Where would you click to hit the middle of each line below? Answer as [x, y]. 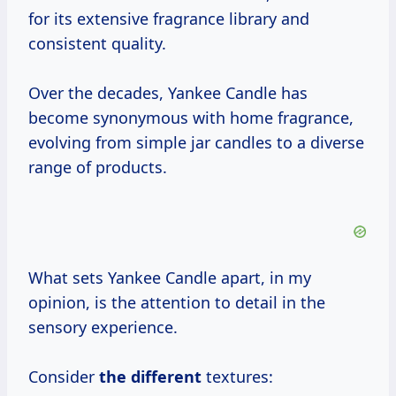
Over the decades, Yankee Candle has [168, 93]
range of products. [98, 168]
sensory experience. [103, 327]
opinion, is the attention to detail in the [177, 303]
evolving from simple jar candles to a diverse [196, 143]
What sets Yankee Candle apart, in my [170, 278]
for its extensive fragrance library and [169, 19]
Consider [64, 377]
